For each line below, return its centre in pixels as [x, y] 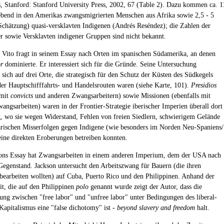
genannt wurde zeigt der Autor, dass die [145, 187]
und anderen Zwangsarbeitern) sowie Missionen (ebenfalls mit [122, 96]
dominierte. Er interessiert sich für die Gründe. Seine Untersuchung [100, 64]
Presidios [204, 85]
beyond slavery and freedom [156, 208]
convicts [22, 96]
